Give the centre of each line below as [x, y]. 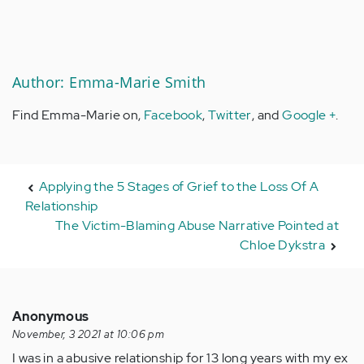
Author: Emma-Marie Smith [109, 82]
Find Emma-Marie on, [78, 115]
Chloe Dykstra [282, 245]
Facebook [173, 115]
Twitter [230, 115]
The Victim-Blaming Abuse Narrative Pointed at [197, 226]
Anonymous [51, 317]
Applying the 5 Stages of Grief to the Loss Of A [179, 187]
